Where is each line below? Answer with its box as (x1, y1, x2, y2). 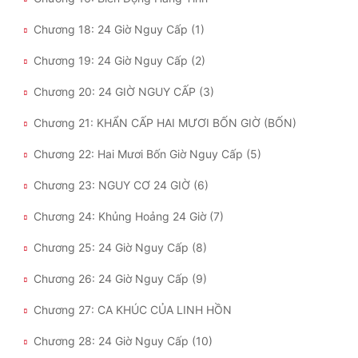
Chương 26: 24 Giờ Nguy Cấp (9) (34, 271, 207, 285)
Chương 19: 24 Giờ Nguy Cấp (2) (34, 53, 205, 67)
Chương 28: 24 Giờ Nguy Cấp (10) (34, 333, 213, 348)
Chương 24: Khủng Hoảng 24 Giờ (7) (34, 209, 224, 223)
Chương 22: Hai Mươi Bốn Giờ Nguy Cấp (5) (34, 146, 261, 161)
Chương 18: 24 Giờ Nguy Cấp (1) (34, 22, 205, 36)
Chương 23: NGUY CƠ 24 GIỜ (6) (34, 177, 209, 192)
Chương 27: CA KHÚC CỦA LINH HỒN (34, 302, 232, 316)
